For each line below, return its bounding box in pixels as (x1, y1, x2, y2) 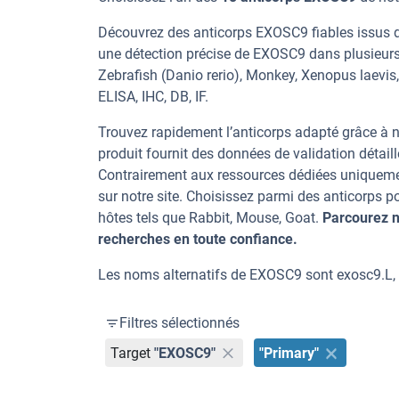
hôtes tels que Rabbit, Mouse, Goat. (98, 209, 322, 226)
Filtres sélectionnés (119, 314, 240, 331)
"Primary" (259, 344, 320, 362)
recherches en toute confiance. (98, 231, 297, 248)
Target (110, 344, 151, 362)
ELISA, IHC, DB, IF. (98, 88, 208, 105)
